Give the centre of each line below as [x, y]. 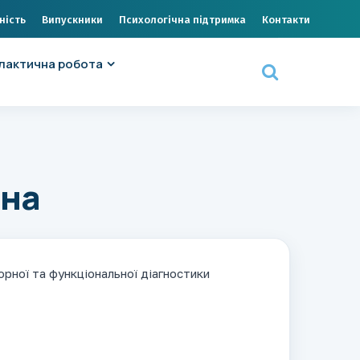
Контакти [286, 19]
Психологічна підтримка [182, 19]
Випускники [72, 19]
